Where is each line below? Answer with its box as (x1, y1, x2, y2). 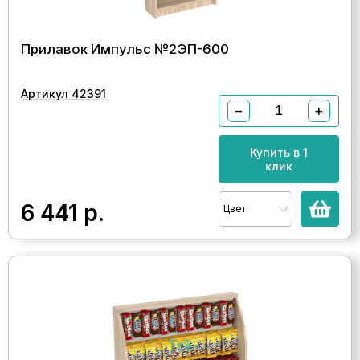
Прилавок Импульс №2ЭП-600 (21, 40, 229, 57)
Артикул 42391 (21, 86, 106, 100)
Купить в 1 (250, 145, 308, 159)
